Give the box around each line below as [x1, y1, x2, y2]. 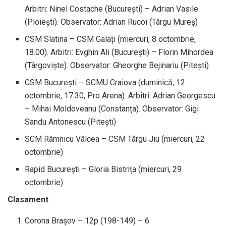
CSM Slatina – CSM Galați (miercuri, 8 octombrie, [25, 34, 196, 44]
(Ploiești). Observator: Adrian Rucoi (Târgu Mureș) [25, 17, 198, 27]
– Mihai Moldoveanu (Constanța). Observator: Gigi [25, 103, 199, 114]
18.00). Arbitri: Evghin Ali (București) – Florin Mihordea [25, 47, 214, 57]
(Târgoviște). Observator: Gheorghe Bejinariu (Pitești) [25, 60, 209, 70]
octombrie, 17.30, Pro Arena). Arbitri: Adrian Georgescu [25, 90, 216, 100]
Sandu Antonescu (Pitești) [25, 117, 117, 127]
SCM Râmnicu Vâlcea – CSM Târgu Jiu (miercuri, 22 [25, 134, 205, 144]
